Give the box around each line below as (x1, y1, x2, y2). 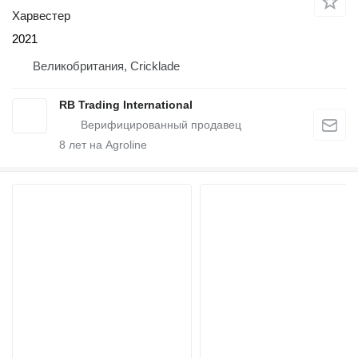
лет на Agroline (66, 138, 147, 152)
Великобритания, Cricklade (33, 59, 180, 74)
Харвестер (12, 9, 70, 23)
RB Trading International (59, 98, 193, 112)
